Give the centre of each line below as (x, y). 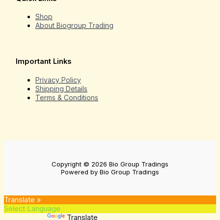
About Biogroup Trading (74, 26)
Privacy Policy (58, 80)
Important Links (43, 62)
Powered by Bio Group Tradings (110, 172)
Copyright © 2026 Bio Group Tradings (110, 164)
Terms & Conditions (67, 97)
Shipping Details (61, 88)
